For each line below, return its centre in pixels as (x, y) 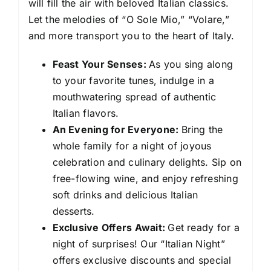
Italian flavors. (86, 113)
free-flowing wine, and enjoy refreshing (145, 179)
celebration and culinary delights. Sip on (147, 162)
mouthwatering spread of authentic (134, 97)
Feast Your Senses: (101, 64)
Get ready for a (204, 228)
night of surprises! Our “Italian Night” (139, 244)
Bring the (202, 130)
